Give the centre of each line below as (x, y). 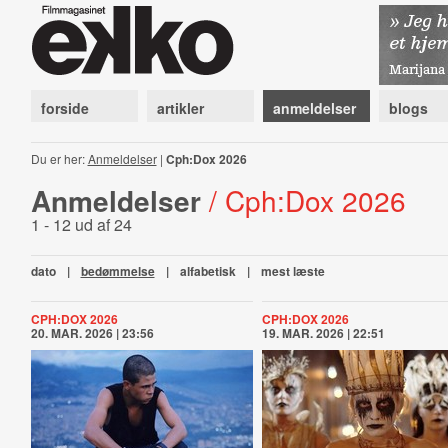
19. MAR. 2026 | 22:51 (324, 333)
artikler (180, 108)
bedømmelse (117, 271)
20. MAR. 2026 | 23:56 (92, 333)
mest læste (292, 271)
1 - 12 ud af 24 (81, 224)
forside (64, 108)
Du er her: (59, 158)
